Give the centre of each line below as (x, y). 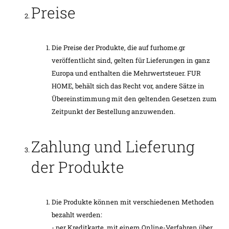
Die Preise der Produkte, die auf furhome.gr (118, 47)
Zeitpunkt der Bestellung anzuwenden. (113, 111)
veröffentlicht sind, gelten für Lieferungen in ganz (131, 60)
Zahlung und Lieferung (113, 146)
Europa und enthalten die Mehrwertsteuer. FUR (126, 73)
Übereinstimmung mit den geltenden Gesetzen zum (134, 98)
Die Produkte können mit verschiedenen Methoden (133, 202)
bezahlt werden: (77, 214)
